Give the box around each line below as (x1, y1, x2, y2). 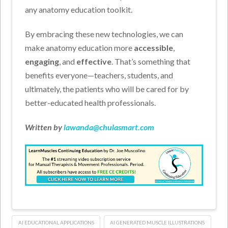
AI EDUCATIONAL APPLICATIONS (18, 219, 94, 225)
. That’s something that (111, 56, 191, 67)
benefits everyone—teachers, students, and (25, 70, 174, 80)
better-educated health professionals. (25, 98, 156, 108)
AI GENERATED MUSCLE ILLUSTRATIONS (110, 219, 205, 225)
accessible (134, 43, 174, 53)
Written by (25, 122, 64, 132)
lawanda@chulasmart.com (64, 122, 155, 132)
